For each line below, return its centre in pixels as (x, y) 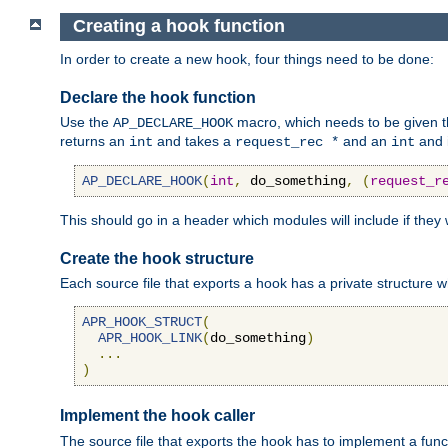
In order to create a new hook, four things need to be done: (247, 59)
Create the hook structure (157, 259)
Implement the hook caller (157, 416)
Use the (86, 122)
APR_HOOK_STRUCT (142, 322)
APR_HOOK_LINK (150, 338)
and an (365, 141)
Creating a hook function (178, 26)
